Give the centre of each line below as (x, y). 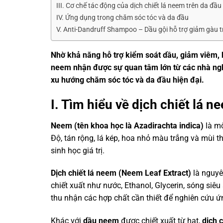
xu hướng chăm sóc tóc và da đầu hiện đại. (127, 80)
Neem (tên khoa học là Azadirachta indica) (127, 125)
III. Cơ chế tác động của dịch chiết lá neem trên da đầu (139, 6)
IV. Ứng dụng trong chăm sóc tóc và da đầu (122, 18)
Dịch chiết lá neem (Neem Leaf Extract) (121, 173)
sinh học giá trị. (78, 150)
